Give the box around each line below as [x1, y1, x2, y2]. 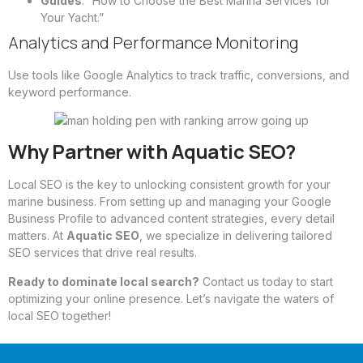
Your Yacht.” [41, 10, 104, 24]
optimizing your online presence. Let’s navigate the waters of [8, 291, 334, 305]
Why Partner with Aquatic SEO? [8, 138, 296, 165]
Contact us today [203, 274, 293, 288]
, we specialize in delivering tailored [139, 228, 332, 243]
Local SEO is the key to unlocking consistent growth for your [8, 177, 331, 192]
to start [293, 274, 333, 288]
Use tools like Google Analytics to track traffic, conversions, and [8, 67, 349, 82]
